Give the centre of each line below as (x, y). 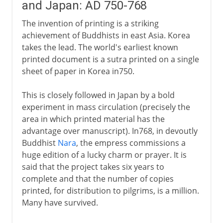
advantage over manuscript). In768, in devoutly (110, 131)
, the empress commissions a (131, 143)
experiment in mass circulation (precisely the (106, 107)
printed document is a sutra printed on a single (110, 59)
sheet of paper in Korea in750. (78, 71)
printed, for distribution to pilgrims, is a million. (110, 190)
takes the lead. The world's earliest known (100, 47)
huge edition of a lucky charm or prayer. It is (104, 155)
